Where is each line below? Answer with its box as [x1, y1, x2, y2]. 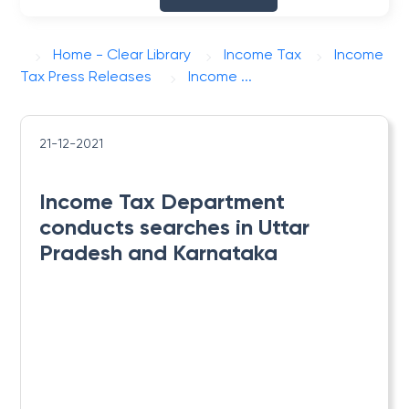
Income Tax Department [39, 188, 286, 215]
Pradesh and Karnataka [39, 239, 278, 266]
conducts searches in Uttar [39, 214, 310, 240]
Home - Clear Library [53, 46, 192, 63]
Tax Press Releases [20, 68, 152, 85]
